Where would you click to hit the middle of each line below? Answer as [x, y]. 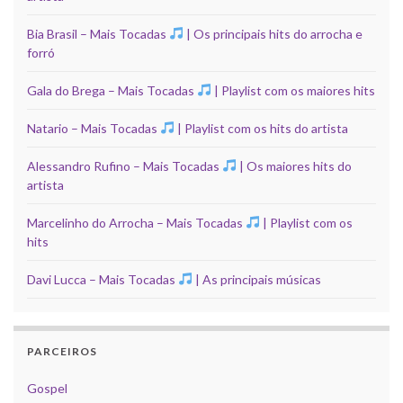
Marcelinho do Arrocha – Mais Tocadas [136, 222]
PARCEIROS [62, 351]
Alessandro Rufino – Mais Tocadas [125, 166]
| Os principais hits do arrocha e [273, 33]
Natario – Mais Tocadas [94, 128]
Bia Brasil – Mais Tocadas [98, 33]
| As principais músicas [256, 279]
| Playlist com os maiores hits [293, 90]
